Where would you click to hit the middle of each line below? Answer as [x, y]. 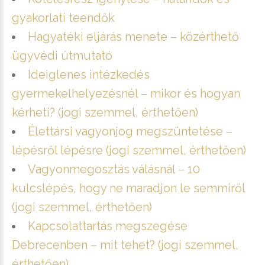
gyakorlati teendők [63, 17]
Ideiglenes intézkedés [89, 74]
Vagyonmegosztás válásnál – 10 [114, 169]
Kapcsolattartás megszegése [108, 226]
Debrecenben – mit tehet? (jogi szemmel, [125, 245]
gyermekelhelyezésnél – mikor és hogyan [126, 93]
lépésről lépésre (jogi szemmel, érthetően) [129, 150]
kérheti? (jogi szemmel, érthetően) [105, 112]
